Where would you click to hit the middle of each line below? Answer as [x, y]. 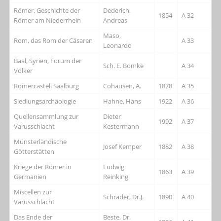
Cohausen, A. [122, 86]
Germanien [30, 176]
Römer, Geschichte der [47, 10]
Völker [23, 70]
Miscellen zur [33, 192]
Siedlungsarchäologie [45, 101]
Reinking [116, 176]
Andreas [115, 20]
